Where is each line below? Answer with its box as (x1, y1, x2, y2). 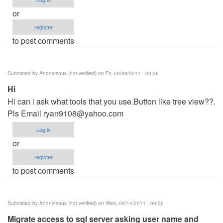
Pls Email (7, 107, 43, 119)
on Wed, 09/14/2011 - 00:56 (97, 199, 164, 207)
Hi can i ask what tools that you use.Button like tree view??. (7, 95, 216, 107)
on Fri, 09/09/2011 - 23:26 (97, 69, 159, 77)
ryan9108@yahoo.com (43, 107, 123, 119)
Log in (36, 125, 51, 133)
